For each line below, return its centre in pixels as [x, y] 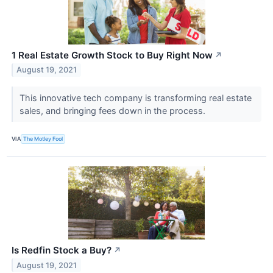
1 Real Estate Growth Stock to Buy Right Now [112, 55]
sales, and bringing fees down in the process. [113, 110]
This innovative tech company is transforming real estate [135, 97]
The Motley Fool [43, 139]
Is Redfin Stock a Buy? [62, 250]
